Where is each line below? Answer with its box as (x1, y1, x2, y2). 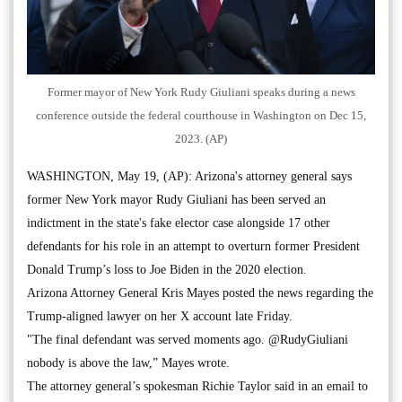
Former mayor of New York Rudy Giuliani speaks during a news (47, 84, 355, 99)
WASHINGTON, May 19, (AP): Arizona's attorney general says (27, 169, 352, 183)
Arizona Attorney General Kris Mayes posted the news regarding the (27, 285, 373, 300)
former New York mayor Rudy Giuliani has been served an (27, 192, 326, 206)
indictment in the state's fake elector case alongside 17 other (27, 215, 330, 230)
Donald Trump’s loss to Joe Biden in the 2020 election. (27, 262, 307, 276)
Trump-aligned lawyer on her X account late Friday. (27, 309, 293, 323)
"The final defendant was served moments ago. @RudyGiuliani (27, 332, 348, 346)
